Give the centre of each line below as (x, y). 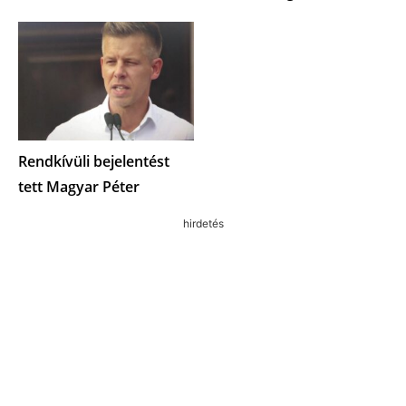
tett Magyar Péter (79, 187)
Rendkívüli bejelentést (94, 162)
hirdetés (203, 224)
